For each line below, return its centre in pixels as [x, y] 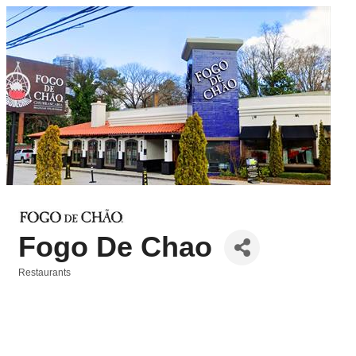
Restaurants [44, 272]
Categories [43, 283]
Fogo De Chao [115, 247]
